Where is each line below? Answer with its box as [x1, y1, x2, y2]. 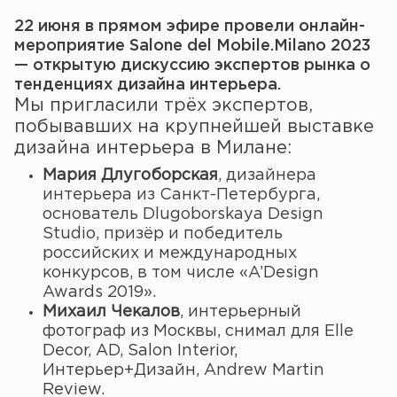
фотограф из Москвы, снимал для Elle [43, 324, 354, 339]
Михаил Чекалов [43, 305, 180, 319]
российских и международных [43, 246, 297, 261]
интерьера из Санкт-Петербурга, [43, 188, 320, 202]
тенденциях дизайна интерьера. [14, 78, 281, 92]
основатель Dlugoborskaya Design [43, 207, 323, 222]
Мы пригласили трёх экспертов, [14, 97, 313, 113]
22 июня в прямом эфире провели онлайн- [14, 19, 365, 34]
